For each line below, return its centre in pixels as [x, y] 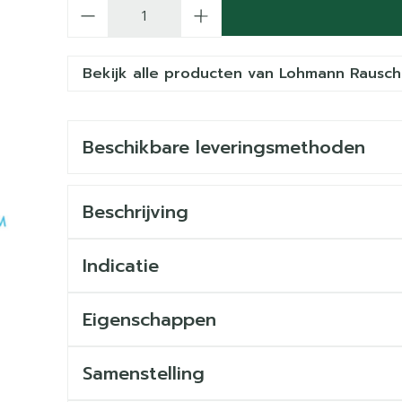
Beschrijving [135, 212]
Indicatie [120, 266]
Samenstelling [143, 373]
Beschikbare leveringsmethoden [223, 147]
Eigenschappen [149, 319]
